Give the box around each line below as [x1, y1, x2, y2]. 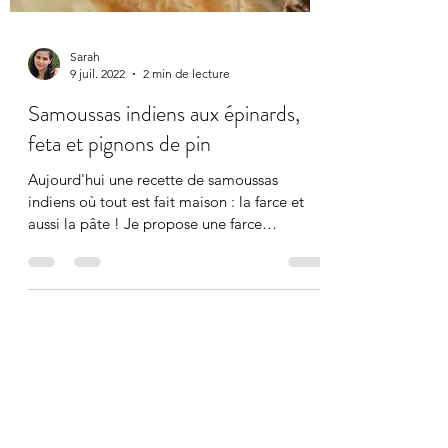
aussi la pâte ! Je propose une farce [28, 249, 262, 268]
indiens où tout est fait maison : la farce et [28, 227, 304, 246]
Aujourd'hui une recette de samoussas [28, 205, 278, 224]
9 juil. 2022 [70, 101, 125, 116]
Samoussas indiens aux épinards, [28, 133, 300, 164]
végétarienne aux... [28, 271, 153, 290]
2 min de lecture [143, 101, 230, 116]
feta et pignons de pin [28, 163, 211, 194]
